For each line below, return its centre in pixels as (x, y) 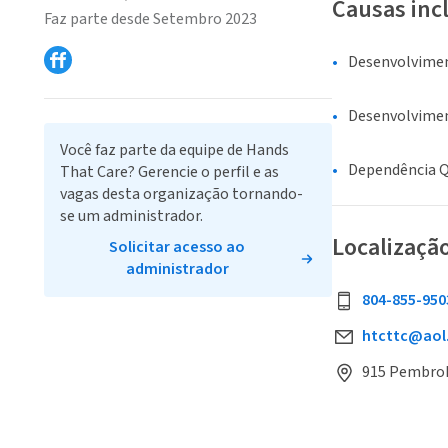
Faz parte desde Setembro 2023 (150, 18)
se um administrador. (131, 215)
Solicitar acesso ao (177, 246)
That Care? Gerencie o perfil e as (169, 171)
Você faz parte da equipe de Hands (174, 149)
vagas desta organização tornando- (181, 193)
